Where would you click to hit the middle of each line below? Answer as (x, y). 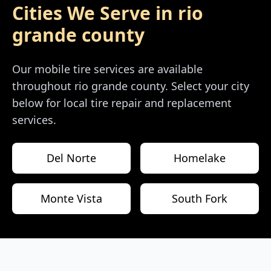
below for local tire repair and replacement (122, 103)
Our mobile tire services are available (107, 69)
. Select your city (207, 86)
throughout (43, 86)
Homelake (200, 158)
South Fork (200, 199)
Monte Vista (71, 199)
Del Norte (71, 158)
